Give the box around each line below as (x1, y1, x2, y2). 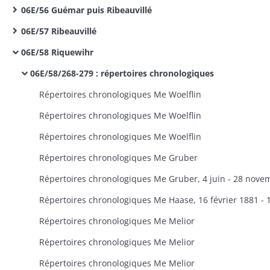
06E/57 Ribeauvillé (21, 25, 96, 37)
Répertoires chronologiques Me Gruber (39, 152, 198, 163)
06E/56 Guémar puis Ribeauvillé (21, 4, 152, 16)
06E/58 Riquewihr (21, 46, 93, 58)
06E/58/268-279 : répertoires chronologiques (30, 67, 214, 79)
